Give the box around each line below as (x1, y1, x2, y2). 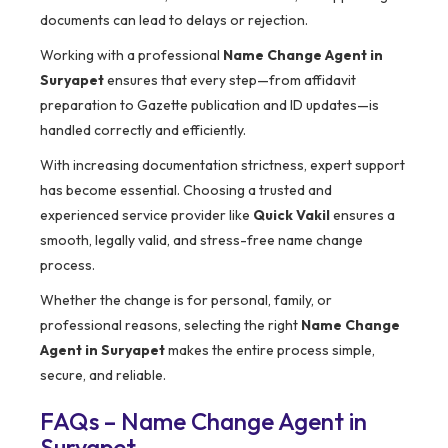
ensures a (330, 206, 395, 225)
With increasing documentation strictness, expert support (40, 156, 405, 175)
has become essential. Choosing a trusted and (40, 181, 332, 200)
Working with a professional (40, 46, 223, 65)
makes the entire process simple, (165, 341, 375, 360)
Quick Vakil (253, 206, 330, 225)
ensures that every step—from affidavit (104, 71, 356, 90)
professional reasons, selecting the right (40, 316, 301, 335)
